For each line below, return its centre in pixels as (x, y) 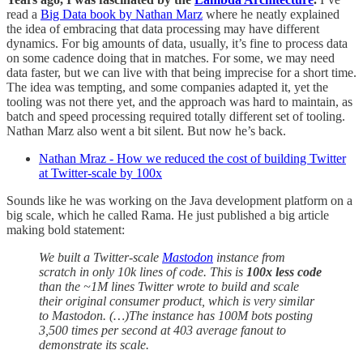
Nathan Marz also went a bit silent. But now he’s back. (146, 130)
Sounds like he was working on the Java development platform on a (179, 200)
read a (23, 14)
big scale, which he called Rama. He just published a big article (168, 215)
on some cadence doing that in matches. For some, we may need (171, 58)
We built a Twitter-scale (100, 257)
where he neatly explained (271, 14)
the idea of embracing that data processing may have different (163, 28)
